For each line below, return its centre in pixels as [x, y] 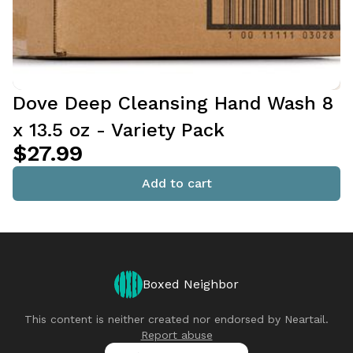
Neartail [305, 319]
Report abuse [176, 335]
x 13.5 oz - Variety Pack [119, 130]
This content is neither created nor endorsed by [154, 319]
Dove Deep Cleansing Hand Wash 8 [173, 103]
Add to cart [176, 183]
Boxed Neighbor [191, 284]
